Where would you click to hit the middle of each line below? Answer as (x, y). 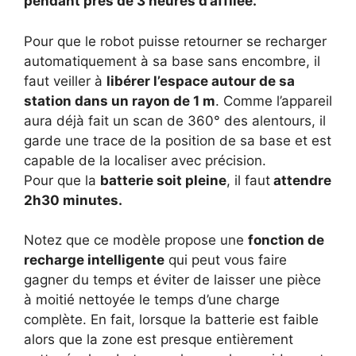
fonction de (286, 240)
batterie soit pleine (163, 180)
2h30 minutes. (73, 200)
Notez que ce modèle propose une (136, 240)
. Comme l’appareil (274, 101)
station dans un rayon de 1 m (120, 101)
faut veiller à (65, 81)
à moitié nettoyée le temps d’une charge (152, 300)
